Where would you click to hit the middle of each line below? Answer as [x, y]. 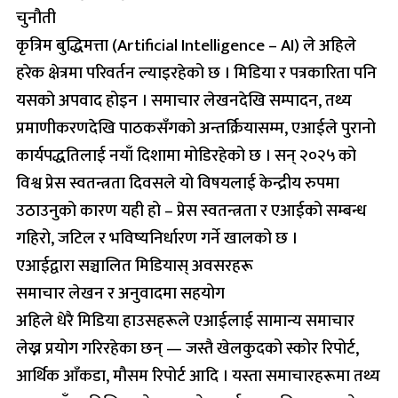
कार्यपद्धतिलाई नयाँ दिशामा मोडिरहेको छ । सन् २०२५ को [186, 155]
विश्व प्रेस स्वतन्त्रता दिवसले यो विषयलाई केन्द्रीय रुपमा [178, 183]
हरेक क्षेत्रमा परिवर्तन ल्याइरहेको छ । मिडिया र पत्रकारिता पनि [196, 73]
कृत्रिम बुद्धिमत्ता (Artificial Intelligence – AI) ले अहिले [186, 45]
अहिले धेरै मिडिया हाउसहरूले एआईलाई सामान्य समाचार [185, 321]
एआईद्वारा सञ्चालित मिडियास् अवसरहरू [135, 266]
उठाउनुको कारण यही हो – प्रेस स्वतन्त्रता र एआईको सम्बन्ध [191, 211]
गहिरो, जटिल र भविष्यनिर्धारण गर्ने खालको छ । [157, 238]
